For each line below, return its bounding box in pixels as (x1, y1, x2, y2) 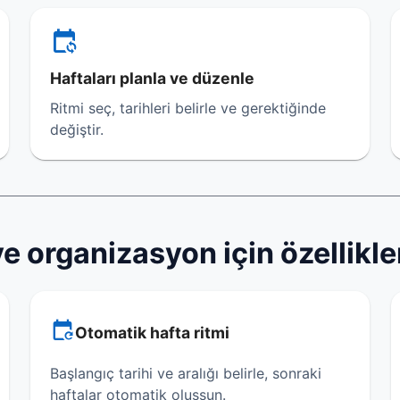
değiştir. (49, 121, 104, 138)
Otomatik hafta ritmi (74, 323, 229, 342)
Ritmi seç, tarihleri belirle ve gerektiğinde (49, 99, 326, 117)
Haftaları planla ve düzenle (49, 69, 254, 87)
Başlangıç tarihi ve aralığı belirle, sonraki (49, 364, 321, 382)
